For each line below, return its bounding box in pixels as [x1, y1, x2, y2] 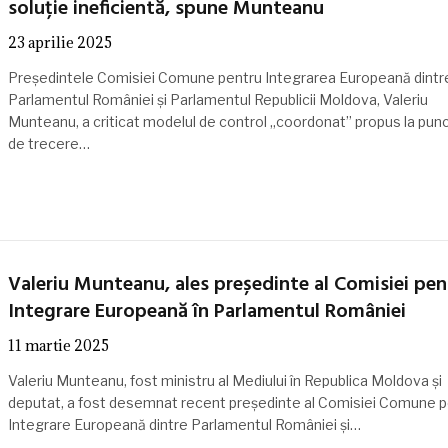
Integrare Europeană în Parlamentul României [7, 296, 406, 329]
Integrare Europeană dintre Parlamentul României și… [7, 416, 361, 434]
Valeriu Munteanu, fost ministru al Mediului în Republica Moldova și [7, 372, 442, 390]
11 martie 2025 [7, 336, 109, 356]
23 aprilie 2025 [7, 33, 112, 53]
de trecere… [7, 135, 90, 153]
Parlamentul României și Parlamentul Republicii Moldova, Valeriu [7, 91, 428, 109]
